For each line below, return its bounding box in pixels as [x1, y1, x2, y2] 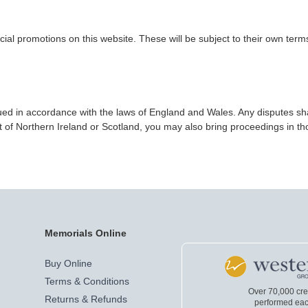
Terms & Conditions [45, 276, 129, 287]
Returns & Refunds [45, 294, 127, 305]
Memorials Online [45, 228, 126, 239]
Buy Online [45, 258, 92, 269]
